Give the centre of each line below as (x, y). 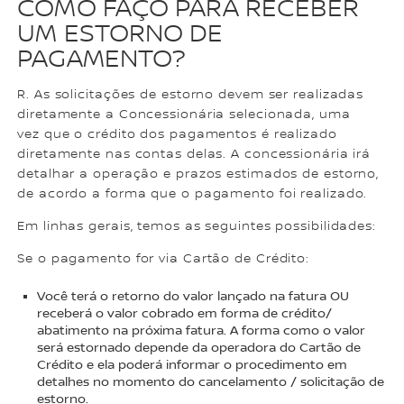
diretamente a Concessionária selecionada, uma (184, 115)
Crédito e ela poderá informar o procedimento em (193, 366)
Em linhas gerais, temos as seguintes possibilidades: (197, 227)
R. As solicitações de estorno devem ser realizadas (191, 95)
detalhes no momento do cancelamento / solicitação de (211, 383)
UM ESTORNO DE (120, 35)
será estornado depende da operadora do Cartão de (199, 349)
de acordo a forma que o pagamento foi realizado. (193, 194)
